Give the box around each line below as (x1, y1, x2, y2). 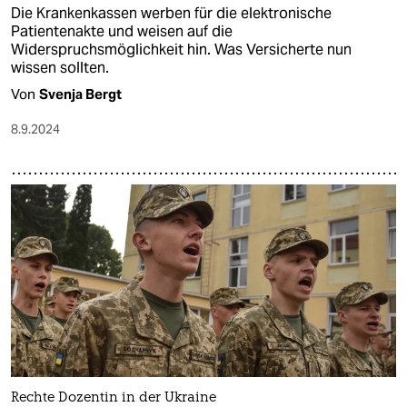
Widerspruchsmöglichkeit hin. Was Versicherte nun (11, 40, 352, 60)
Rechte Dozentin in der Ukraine (11, 391, 216, 405)
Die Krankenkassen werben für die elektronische (11, 4, 332, 24)
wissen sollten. (11, 58, 109, 78)
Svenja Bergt (39, 85, 122, 104)
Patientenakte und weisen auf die (11, 22, 233, 42)
